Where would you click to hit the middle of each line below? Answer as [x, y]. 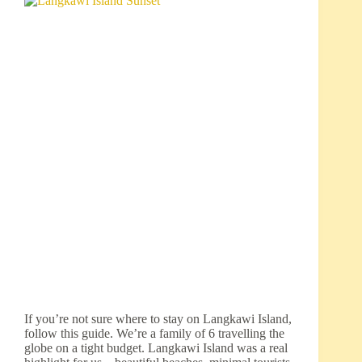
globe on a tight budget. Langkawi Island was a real [156, 348]
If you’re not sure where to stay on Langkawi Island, [158, 319]
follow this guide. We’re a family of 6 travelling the [154, 334]
